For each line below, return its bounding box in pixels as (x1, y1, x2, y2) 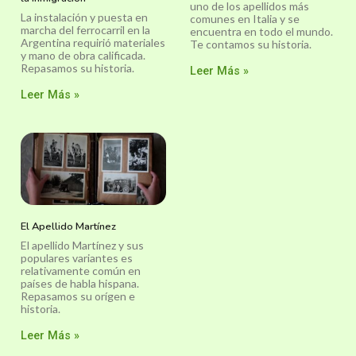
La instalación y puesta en (21, 10, 148, 24)
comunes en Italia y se (190, 11, 300, 25)
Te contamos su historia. (190, 37, 311, 51)
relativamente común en (21, 264, 141, 278)
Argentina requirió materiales (21, 35, 165, 49)
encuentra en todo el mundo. (190, 24, 333, 38)
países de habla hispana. (21, 277, 139, 291)
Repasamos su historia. (21, 60, 134, 75)
